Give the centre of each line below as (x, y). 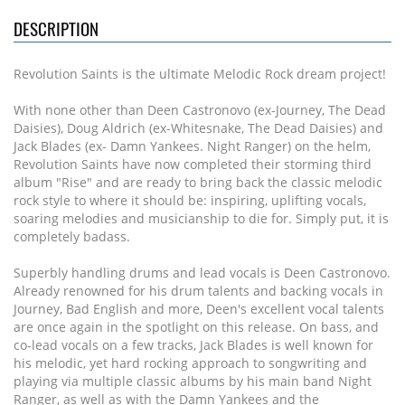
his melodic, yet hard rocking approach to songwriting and (190, 363)
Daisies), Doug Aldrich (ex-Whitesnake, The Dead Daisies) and (198, 128)
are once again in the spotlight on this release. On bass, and (196, 327)
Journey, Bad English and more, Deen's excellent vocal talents (199, 309)
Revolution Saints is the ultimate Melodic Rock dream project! (200, 74)
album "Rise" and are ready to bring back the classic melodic (198, 182)
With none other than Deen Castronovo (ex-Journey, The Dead (200, 110)
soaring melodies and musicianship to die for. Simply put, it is (201, 218)
